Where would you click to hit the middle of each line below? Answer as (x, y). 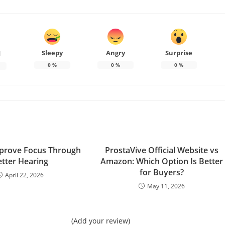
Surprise (179, 53)
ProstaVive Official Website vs (162, 150)
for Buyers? (162, 172)
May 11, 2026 (166, 186)
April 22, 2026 (25, 175)
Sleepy (52, 53)
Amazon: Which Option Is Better (162, 161)
